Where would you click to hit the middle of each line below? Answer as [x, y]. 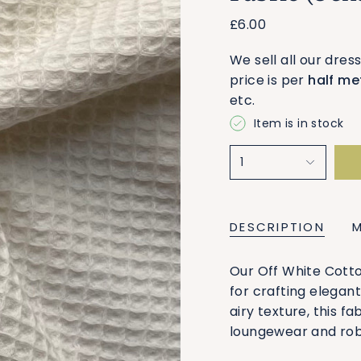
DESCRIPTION [277, 226]
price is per [269, 80]
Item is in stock [299, 123]
